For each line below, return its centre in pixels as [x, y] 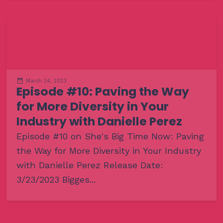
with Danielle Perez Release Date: [90, 165]
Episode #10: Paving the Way [103, 91]
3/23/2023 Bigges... [56, 179]
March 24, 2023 [46, 81]
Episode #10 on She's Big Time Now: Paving [110, 136]
